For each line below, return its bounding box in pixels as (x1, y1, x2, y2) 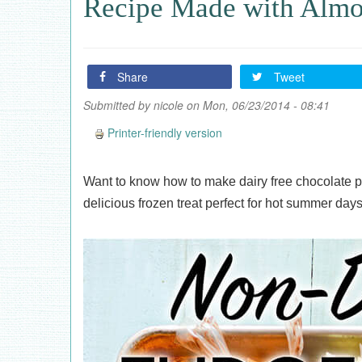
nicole (154, 97, 183, 113)
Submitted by (83, 97, 154, 113)
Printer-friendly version (107, 124, 222, 141)
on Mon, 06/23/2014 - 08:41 (183, 97, 330, 113)
